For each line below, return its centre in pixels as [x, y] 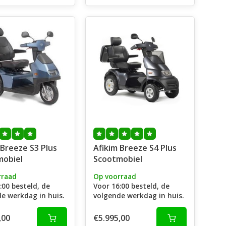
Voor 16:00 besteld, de [131, 186]
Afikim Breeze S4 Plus [135, 148]
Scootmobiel [118, 159]
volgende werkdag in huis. [138, 195]
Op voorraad [115, 176]
